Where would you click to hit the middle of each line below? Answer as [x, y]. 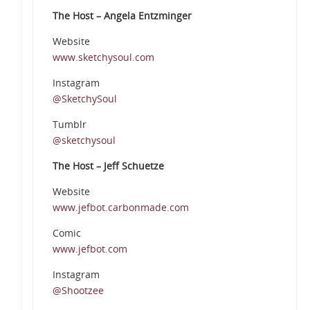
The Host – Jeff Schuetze [108, 166]
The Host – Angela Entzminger [122, 16]
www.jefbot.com [90, 249]
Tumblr [69, 125]
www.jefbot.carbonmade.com [120, 208]
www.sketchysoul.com [103, 57]
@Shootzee [78, 291]
